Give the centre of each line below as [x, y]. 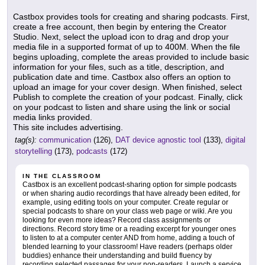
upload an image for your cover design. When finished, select [127, 87]
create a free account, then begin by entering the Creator [120, 26]
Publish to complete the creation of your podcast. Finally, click [128, 97]
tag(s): [26, 140]
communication [65, 140]
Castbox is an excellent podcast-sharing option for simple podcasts [130, 184]
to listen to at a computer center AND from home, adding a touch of [128, 237]
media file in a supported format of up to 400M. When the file [127, 46]
